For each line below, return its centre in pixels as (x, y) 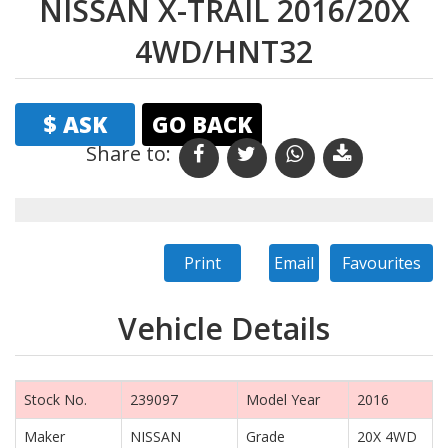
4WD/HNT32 (224, 52)
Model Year (283, 400)
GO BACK (202, 124)
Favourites (381, 263)
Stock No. (55, 400)
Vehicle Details (224, 329)
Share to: (128, 154)
